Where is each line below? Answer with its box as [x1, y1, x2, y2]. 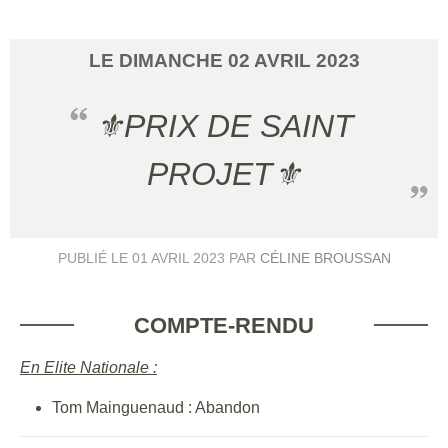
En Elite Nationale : [20, 358, 157, 376]
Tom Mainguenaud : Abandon [52, 398, 260, 416]
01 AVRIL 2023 [131, 249, 225, 266]
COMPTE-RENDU [134, 312, 314, 338]
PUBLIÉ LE [57, 249, 132, 266]
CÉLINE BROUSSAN [259, 249, 391, 266]
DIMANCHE [118, 49, 228, 71]
